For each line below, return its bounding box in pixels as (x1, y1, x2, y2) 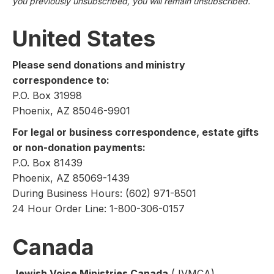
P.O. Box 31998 (12, 89, 82, 102)
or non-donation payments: (12, 141, 146, 154)
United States (12, 25, 155, 53)
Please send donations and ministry (12, 59, 185, 72)
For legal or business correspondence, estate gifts (12, 126, 259, 139)
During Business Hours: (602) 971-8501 (12, 187, 196, 200)
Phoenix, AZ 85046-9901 (12, 105, 130, 117)
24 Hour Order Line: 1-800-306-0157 (12, 202, 185, 215)
